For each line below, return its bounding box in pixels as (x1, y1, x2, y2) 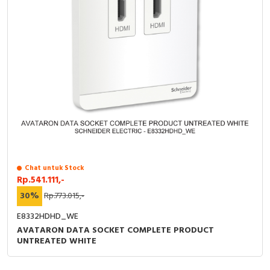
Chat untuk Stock (25, 163, 84, 174)
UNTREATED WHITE (17, 234, 96, 248)
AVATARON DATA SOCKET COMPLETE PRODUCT (17, 224, 214, 237)
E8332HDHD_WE (17, 210, 78, 224)
